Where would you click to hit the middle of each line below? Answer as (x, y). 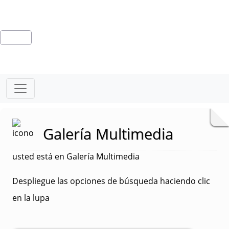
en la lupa (31, 198)
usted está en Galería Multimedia (76, 156)
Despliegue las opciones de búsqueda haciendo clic (111, 181)
